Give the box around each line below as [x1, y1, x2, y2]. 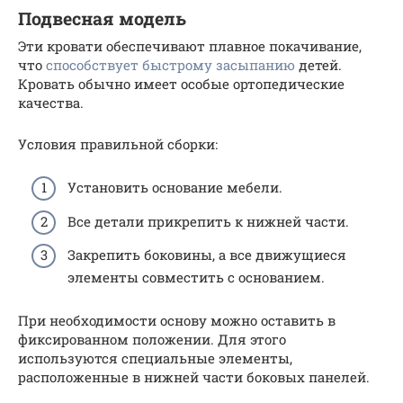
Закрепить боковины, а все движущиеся [67, 246, 346, 264]
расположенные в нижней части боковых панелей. [18, 368, 370, 386]
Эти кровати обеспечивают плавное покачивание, [18, 36, 362, 55]
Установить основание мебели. [67, 178, 282, 196]
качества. [18, 93, 84, 112]
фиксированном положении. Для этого [18, 330, 286, 348]
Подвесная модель [18, 6, 186, 30]
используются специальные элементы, [18, 349, 292, 367]
